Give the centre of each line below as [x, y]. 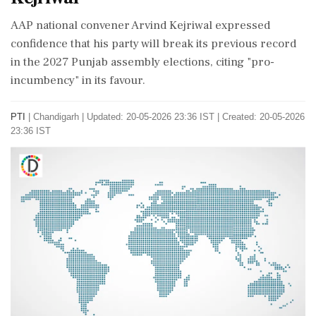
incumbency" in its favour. [78, 80]
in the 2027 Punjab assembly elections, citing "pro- [142, 62]
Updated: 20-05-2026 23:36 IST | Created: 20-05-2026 [196, 117]
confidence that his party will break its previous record [153, 44]
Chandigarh [56, 117]
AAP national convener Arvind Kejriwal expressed [140, 25]
